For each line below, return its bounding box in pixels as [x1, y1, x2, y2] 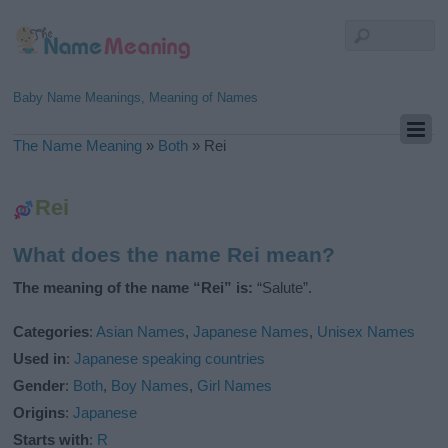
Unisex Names [317, 323, 416, 341]
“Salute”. [253, 279, 313, 297]
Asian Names [96, 323, 186, 341]
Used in [13, 350, 67, 368]
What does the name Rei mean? [13, 243, 336, 267]
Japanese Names [193, 323, 310, 341]
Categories [13, 323, 90, 341]
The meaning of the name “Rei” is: [13, 279, 254, 297]
